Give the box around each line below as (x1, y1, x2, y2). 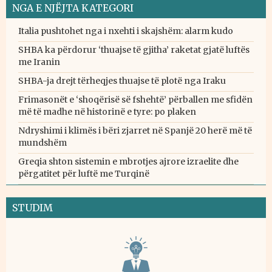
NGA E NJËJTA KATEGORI (12, 2, 134, 15)
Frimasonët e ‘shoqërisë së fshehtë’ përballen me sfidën (18, 94, 253, 106)
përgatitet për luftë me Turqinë (18, 168, 149, 180)
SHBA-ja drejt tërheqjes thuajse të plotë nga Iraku (18, 75, 226, 87)
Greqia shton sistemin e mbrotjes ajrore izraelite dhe (18, 156, 239, 168)
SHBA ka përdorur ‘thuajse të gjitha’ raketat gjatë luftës (18, 44, 250, 56)
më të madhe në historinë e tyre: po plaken (18, 106, 196, 118)
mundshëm (18, 137, 67, 149)
